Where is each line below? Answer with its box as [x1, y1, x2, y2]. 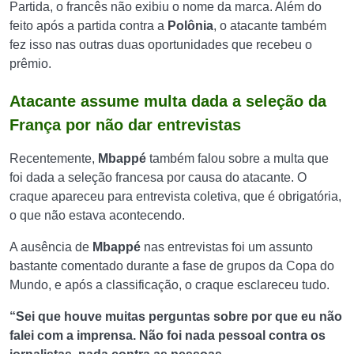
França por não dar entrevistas [9, 116, 241, 134]
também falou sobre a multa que [149, 152, 329, 165]
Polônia [168, 19, 213, 32]
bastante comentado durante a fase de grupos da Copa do [9, 259, 334, 273]
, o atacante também [213, 19, 326, 32]
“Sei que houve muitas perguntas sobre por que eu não [9, 310, 342, 323]
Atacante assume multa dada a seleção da [9, 92, 326, 110]
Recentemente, [9, 152, 98, 165]
